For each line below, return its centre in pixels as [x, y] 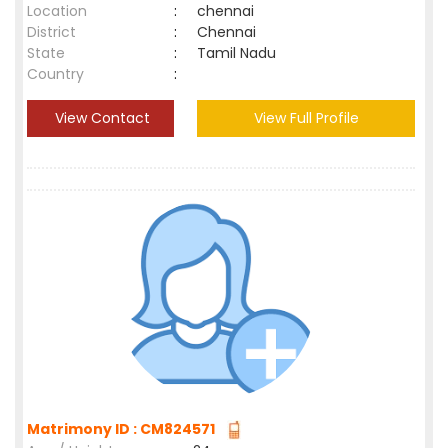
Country [55, 74]
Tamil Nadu [236, 53]
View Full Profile [306, 118]
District [51, 32]
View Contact [100, 118]
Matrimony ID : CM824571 [124, 429]
